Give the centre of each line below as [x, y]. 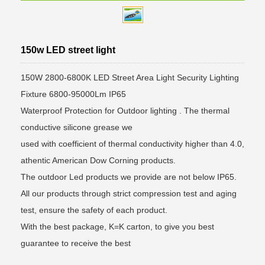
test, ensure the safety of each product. [94, 210]
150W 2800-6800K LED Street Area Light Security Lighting [130, 77]
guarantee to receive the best [76, 243]
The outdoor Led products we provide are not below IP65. [129, 177]
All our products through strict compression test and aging [129, 193]
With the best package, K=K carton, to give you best [117, 226]
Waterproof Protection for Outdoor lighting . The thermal [125, 110]
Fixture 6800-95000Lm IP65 [73, 94]
